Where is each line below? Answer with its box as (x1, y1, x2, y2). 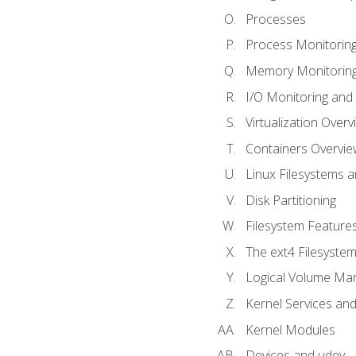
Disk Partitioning (245, 191, 336, 209)
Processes (245, 10, 306, 28)
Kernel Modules (245, 320, 335, 339)
